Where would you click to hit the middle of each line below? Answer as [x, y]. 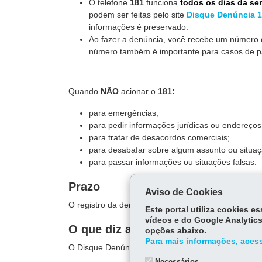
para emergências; [124, 113]
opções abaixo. [175, 231]
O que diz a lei [108, 229]
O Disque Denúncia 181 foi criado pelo [141, 247]
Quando [83, 91]
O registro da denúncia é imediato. [132, 205]
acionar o [137, 91]
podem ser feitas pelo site [137, 15]
